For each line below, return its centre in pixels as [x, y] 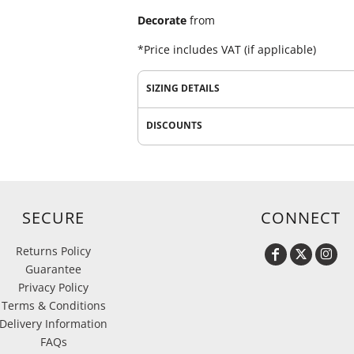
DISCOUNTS [174, 125]
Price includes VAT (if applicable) [230, 49]
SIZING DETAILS [183, 88]
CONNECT [301, 218]
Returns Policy [53, 251]
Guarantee [53, 269]
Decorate [162, 20]
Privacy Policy [53, 287]
